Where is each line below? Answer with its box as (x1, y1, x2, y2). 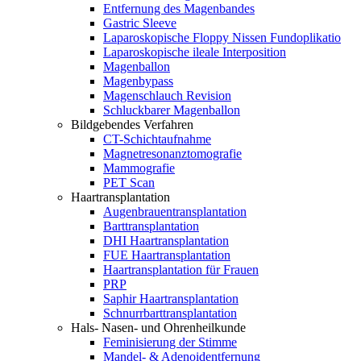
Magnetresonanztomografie (103, 146, 242, 160)
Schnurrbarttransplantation (103, 305, 237, 320)
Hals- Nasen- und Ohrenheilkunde (71, 320, 246, 334)
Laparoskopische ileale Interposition (103, 44, 286, 59)
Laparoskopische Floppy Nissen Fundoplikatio (103, 30, 341, 44)
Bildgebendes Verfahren (71, 117, 193, 131)
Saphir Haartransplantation (103, 291, 239, 305)
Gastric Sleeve (103, 15, 176, 30)
